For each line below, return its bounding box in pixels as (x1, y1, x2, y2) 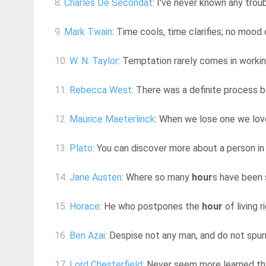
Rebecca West (69, 84, 132, 96)
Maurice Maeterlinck (69, 113, 155, 125)
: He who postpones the (100, 201, 202, 213)
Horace (69, 201, 100, 213)
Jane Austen (69, 172, 122, 183)
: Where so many (122, 172, 192, 183)
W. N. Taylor (69, 55, 118, 67)
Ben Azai (69, 230, 105, 242)
